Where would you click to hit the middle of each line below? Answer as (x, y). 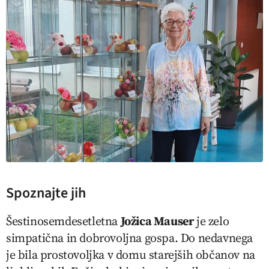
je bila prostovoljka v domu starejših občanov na (131, 255)
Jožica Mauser (157, 221)
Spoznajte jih (46, 193)
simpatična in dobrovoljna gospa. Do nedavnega (130, 238)
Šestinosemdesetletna (63, 221)
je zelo (211, 221)
